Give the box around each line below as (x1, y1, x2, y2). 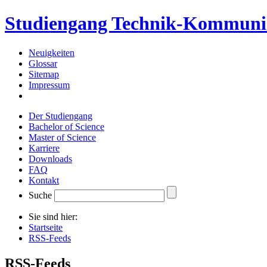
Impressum (29, 79, 70, 90)
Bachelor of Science (29, 121, 104, 132)
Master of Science (29, 132, 96, 142)
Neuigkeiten (29, 47, 74, 58)
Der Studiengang (29, 110, 92, 121)
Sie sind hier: (29, 211, 77, 222)
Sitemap (29, 69, 59, 79)
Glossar (29, 58, 57, 69)
